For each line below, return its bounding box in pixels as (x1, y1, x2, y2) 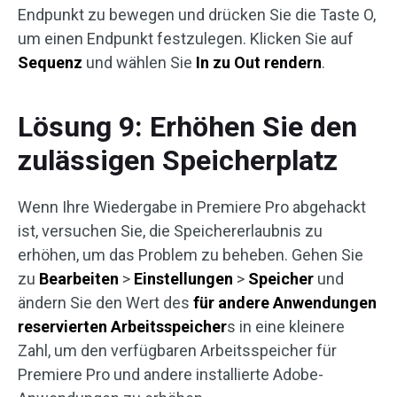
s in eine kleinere (227, 317, 345, 336)
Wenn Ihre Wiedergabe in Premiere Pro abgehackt (18, 198, 366, 216)
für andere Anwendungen (193, 293, 377, 312)
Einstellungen (134, 269, 233, 288)
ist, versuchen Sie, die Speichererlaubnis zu (18, 222, 323, 240)
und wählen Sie (82, 53, 196, 72)
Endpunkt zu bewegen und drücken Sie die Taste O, (18, 5, 376, 24)
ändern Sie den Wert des (18, 293, 193, 312)
